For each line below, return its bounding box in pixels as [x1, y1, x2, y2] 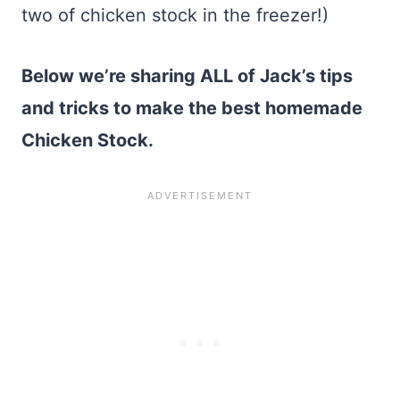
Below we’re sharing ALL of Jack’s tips [21, 65, 353, 87]
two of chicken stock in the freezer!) [21, 4, 329, 26]
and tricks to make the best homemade [21, 97, 362, 119]
